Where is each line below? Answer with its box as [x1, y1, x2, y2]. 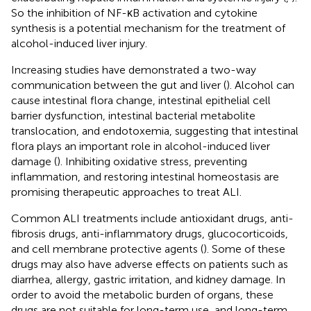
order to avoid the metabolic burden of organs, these [11, 287, 274, 301]
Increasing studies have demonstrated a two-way [11, 62, 256, 76]
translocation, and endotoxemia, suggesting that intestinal [11, 124, 299, 137]
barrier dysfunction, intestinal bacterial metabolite [11, 108, 255, 122]
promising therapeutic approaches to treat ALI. [11, 185, 242, 199]
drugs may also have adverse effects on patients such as [11, 257, 288, 271]
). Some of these [203, 242, 285, 255]
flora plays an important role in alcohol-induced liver [11, 139, 270, 153]
